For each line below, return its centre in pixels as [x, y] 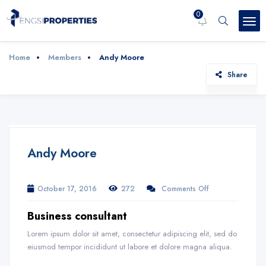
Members [65, 57]
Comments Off [185, 189]
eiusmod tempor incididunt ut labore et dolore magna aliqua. [130, 247]
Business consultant [77, 216]
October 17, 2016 [67, 189]
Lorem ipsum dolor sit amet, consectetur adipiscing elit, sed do [132, 234]
